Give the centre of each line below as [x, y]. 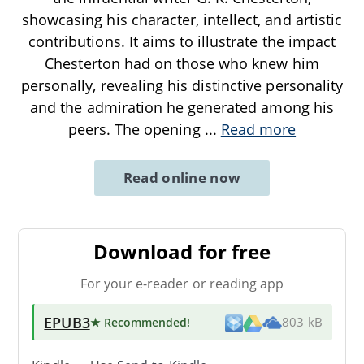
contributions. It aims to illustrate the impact [182, 41]
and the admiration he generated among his [182, 107]
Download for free [182, 251]
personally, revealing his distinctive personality [182, 85]
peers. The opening [136, 129]
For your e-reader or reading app [182, 283]
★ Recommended [139, 322]
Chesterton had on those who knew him [182, 63]
